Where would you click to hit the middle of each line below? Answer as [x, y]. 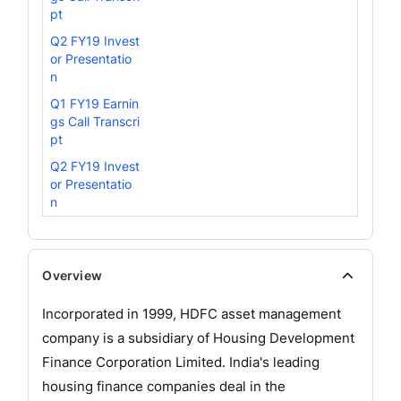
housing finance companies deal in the [164, 386]
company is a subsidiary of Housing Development [199, 337]
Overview [72, 275]
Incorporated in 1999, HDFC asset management [192, 313]
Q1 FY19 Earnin [95, 103]
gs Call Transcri [95, 121]
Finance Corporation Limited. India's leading [181, 362]
